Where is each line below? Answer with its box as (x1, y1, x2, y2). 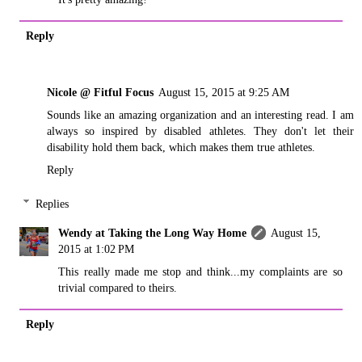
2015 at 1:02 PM (58, 242, 135, 255)
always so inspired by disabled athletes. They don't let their (47, 124, 354, 138)
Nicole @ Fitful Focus (47, 86, 154, 99)
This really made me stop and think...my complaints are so (58, 264, 343, 278)
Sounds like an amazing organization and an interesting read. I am (47, 108, 354, 122)
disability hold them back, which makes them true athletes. (47, 141, 315, 154)
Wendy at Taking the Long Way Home (58, 225, 247, 239)
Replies (36, 196, 69, 210)
